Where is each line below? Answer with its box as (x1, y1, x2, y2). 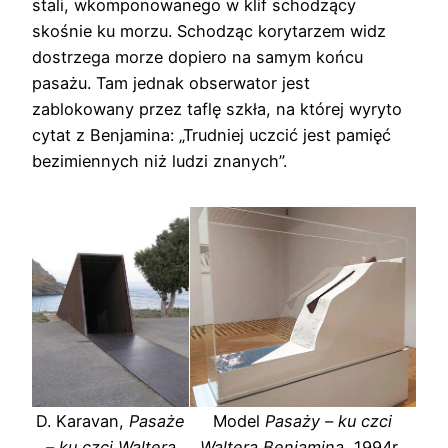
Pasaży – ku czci (265, 410, 393, 431)
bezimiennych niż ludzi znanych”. (32, 151, 287, 172)
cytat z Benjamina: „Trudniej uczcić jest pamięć (32, 125, 391, 146)
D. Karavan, (36, 410, 130, 431)
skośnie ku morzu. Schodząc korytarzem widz (32, 21, 386, 42)
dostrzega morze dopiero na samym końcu (32, 47, 363, 68)
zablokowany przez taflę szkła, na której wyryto (32, 99, 402, 120)
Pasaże (129, 410, 186, 431)
